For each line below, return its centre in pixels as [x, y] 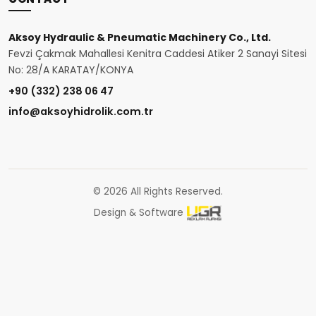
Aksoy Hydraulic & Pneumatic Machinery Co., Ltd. [139, 37]
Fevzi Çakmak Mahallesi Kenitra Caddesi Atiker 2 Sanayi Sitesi [157, 54]
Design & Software [138, 213]
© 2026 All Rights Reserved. [158, 192]
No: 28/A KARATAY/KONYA [71, 70]
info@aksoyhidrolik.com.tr [80, 111]
